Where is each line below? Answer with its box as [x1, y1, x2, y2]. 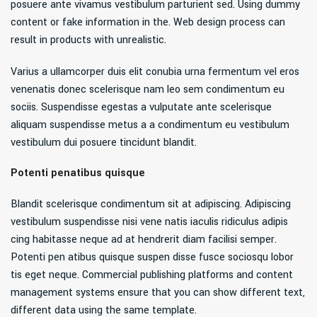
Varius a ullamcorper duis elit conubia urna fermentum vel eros [11, 64, 300, 80]
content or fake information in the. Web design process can [11, 15, 286, 30]
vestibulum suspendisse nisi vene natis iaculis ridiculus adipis [11, 214, 289, 230]
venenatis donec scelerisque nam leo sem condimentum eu [11, 82, 285, 98]
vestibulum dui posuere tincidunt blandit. [11, 135, 197, 151]
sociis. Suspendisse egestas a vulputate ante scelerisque [11, 100, 272, 115]
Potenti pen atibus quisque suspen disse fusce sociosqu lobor [11, 250, 294, 265]
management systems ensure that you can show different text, [11, 285, 306, 301]
